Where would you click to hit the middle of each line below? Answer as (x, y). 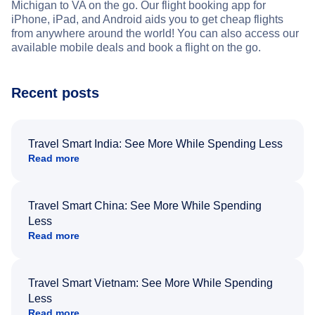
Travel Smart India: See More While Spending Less (155, 143)
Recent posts (55, 92)
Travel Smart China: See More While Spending (145, 205)
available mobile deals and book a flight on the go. (136, 47)
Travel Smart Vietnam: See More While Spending (150, 283)
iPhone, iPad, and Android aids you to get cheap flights (147, 19)
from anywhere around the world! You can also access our (155, 33)
